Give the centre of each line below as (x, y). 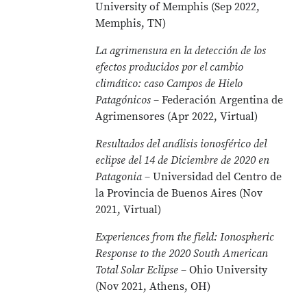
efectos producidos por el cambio (170, 67)
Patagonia (120, 177)
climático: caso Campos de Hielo (169, 84)
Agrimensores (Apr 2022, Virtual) (177, 116)
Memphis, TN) (131, 23)
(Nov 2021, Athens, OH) (153, 286)
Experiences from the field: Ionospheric (185, 237)
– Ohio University (223, 270)
